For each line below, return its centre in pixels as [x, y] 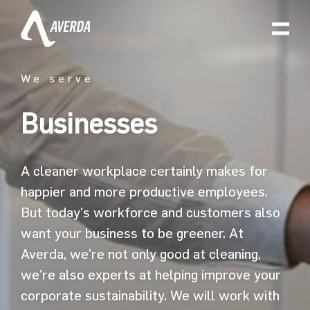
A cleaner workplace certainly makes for [144, 171]
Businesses [89, 123]
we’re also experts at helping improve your [151, 275]
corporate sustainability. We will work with [150, 295]
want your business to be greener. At [132, 233]
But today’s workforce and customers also [150, 212]
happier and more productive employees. [144, 192]
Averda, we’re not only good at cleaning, [140, 254]
